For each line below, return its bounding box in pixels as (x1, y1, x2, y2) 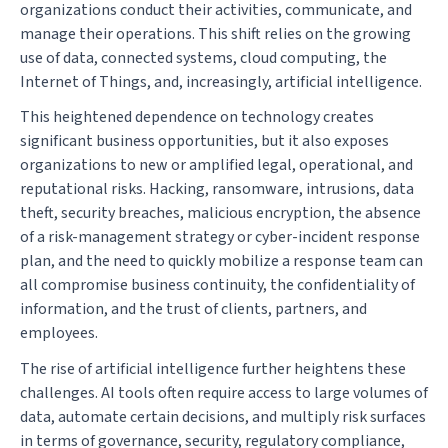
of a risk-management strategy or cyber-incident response (20, 226, 420, 249)
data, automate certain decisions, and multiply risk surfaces (20, 405, 426, 428)
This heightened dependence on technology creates (20, 106, 374, 129)
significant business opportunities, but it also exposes (20, 130, 389, 153)
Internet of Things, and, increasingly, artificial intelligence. (20, 71, 422, 94)
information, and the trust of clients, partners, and (20, 298, 367, 321)
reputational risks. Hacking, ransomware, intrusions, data (20, 178, 414, 201)
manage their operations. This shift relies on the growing (20, 23, 411, 46)
